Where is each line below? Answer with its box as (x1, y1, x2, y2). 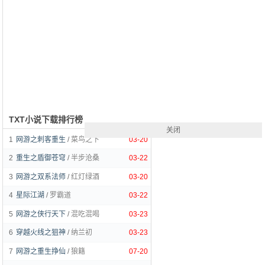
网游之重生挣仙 (16, 247, 66, 256)
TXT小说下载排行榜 (9, 115, 83, 124)
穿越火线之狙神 (16, 228, 66, 237)
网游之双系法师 (16, 173, 66, 181)
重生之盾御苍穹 (16, 154, 66, 162)
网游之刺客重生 (16, 135, 66, 144)
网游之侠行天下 (16, 210, 66, 218)
